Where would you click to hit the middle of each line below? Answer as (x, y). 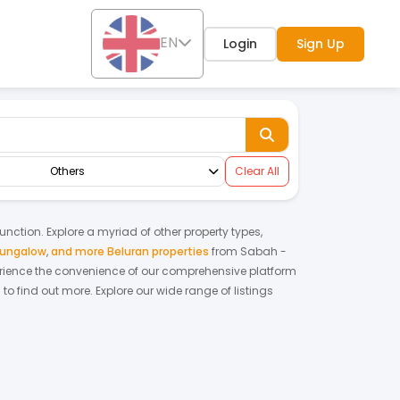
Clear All (257, 171)
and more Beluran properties (130, 251)
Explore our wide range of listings (183, 291)
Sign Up (321, 43)
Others (67, 171)
